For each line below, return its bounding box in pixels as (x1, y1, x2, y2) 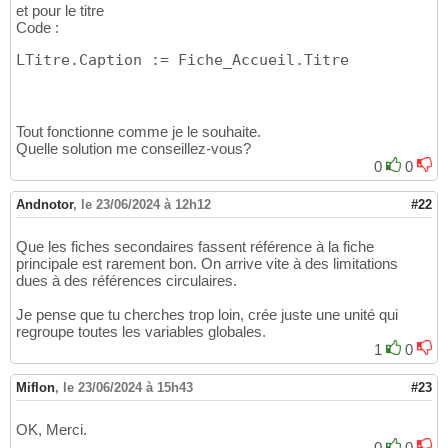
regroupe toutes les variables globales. (16, 323, 266, 341)
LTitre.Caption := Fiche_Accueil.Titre (16, 51, 349, 70)
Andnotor (16, 197, 73, 213)
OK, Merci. (16, 421, 87, 439)
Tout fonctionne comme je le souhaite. (16, 123, 261, 141)
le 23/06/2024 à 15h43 (63, 380, 193, 396)
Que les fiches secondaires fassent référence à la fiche (16, 238, 374, 256)
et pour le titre (16, 2, 104, 20)
